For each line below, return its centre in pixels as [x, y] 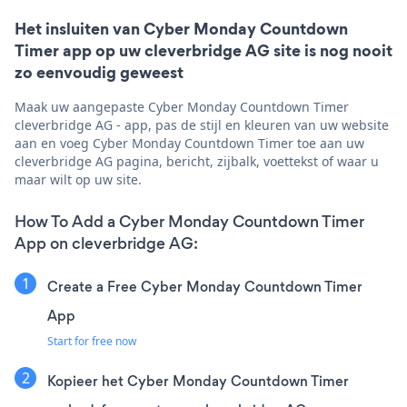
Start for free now [92, 341]
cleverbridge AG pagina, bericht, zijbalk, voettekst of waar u [197, 161]
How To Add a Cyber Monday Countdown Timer [189, 221]
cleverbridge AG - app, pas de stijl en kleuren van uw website [202, 124]
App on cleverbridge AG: [106, 243]
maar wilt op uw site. [78, 179]
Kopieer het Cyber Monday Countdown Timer [198, 381]
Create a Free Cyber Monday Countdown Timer [205, 286]
